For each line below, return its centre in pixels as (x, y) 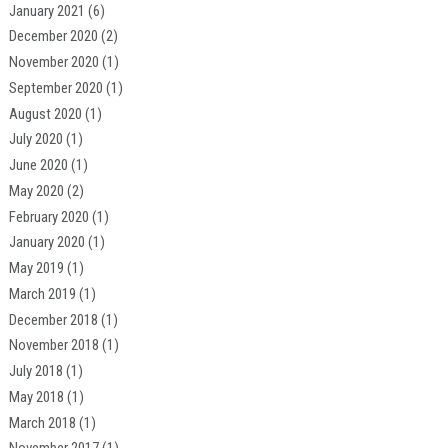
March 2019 (42, 293)
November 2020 (53, 62)
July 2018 (35, 371)
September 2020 (55, 87)
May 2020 (36, 190)
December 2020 (53, 36)
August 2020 (45, 113)
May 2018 (36, 396)
